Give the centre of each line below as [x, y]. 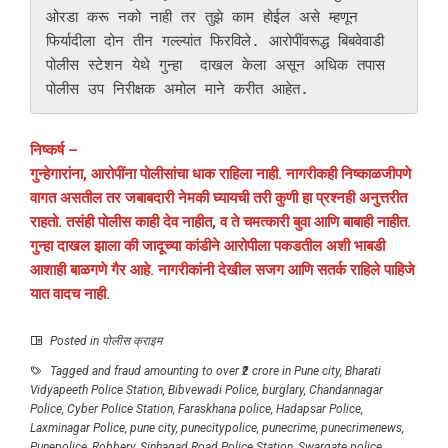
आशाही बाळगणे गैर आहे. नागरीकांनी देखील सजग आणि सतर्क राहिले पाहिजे [222, 270]
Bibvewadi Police [212, 390]
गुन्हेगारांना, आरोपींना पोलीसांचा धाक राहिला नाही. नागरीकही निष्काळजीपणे [220, 174]
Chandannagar [346, 390]
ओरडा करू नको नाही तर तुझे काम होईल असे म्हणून [202, 17]
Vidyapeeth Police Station [96, 390]
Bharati [363, 371]
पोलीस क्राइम [132, 341]
